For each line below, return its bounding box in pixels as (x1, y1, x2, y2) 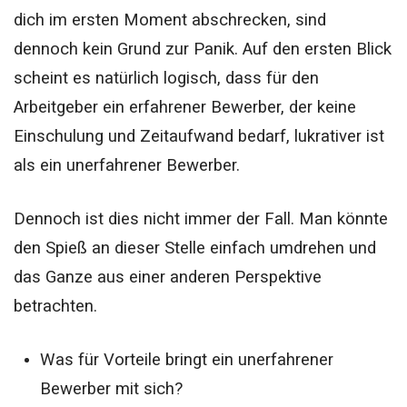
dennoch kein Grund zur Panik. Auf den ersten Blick (14, 38, 392, 59)
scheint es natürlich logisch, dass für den (14, 67, 319, 88)
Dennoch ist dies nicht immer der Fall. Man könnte (14, 208, 388, 229)
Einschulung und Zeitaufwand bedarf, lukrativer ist (14, 125, 384, 146)
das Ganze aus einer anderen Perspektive (14, 266, 322, 287)
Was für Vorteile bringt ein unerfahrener (39, 350, 333, 370)
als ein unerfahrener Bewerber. (14, 154, 240, 175)
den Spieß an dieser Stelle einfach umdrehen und (14, 237, 376, 258)
